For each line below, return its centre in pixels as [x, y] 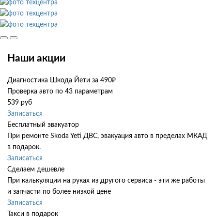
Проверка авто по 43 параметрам [60, 92]
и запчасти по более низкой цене [59, 192]
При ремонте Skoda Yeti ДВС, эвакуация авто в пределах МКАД [107, 136]
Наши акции [36, 58]
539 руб [20, 103]
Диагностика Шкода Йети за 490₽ [62, 81]
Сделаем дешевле [36, 170]
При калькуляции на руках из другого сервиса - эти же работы [106, 181]
